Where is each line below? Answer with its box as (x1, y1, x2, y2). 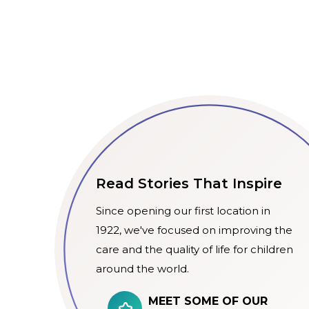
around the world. (96, 262, 189, 276)
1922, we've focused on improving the (96, 223, 292, 237)
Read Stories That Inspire (96, 175, 282, 192)
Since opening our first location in (96, 204, 270, 218)
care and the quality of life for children (96, 243, 293, 257)
